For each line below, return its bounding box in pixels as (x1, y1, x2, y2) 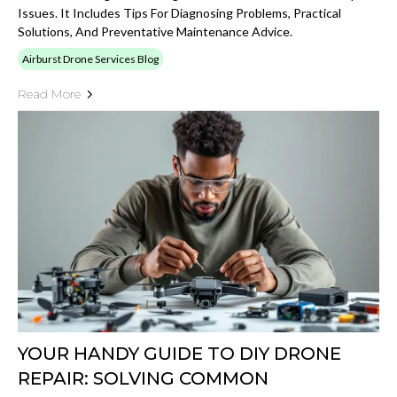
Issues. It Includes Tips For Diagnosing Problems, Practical (18, 5, 341, 20)
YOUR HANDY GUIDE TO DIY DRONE (18, 343, 341, 364)
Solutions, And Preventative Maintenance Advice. (18, 24, 292, 39)
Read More (18, 86, 81, 102)
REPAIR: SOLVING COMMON (18, 368, 269, 389)
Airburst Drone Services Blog (22, 52, 159, 66)
